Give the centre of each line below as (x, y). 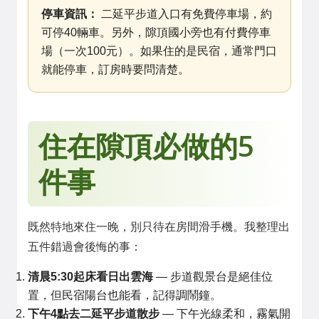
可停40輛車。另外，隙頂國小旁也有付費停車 (156, 32)
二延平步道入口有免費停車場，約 (185, 14)
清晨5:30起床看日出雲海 (90, 277)
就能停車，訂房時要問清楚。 (115, 69)
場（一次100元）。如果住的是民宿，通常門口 (159, 51)
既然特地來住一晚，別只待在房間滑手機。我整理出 (159, 227)
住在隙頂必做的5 (146, 146)
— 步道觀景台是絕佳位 (213, 277)
